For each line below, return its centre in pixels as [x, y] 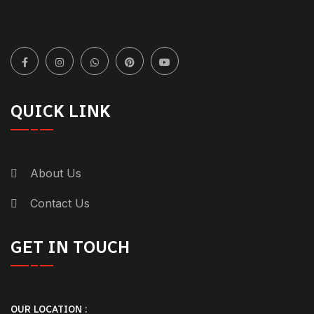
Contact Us [60, 203]
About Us [56, 173]
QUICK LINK [61, 111]
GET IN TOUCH [72, 247]
